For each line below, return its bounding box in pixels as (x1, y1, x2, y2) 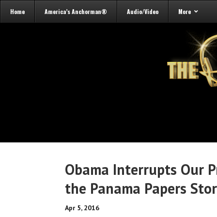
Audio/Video (127, 7, 158, 15)
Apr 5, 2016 (65, 203, 100, 212)
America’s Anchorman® (45, 7, 107, 15)
